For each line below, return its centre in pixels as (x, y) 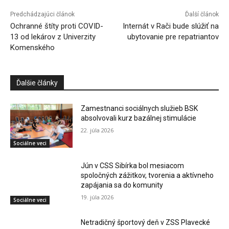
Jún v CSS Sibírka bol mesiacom (133, 165)
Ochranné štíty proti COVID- (57, 26)
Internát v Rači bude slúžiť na (170, 26)
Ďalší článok (202, 15)
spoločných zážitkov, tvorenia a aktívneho (147, 175)
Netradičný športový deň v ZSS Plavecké (146, 223)
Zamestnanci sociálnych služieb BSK (140, 109)
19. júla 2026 (97, 197)
